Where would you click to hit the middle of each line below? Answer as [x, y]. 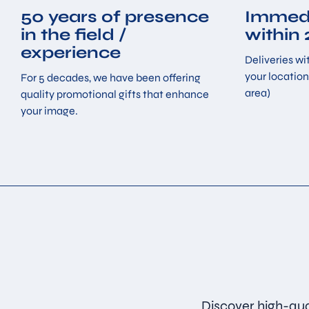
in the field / [74, 35]
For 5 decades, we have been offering [111, 77]
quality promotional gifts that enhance [115, 94]
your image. [49, 110]
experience [71, 53]
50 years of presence [115, 17]
